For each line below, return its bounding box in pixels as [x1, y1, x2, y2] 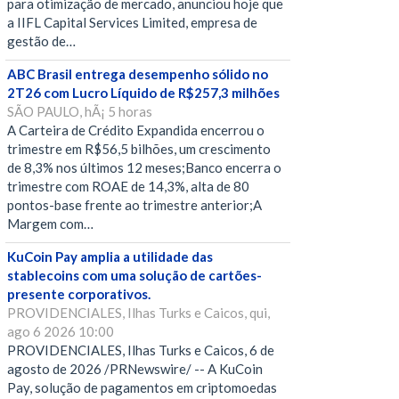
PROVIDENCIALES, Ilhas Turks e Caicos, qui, [7, 305, 270, 322]
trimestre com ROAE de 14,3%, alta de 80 [7, 178, 249, 195]
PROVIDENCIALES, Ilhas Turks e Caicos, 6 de [7, 342, 274, 359]
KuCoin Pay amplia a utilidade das [7, 248, 213, 265]
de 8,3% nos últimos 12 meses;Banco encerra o [7, 159, 281, 176]
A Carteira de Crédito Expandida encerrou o [7, 122, 265, 139]
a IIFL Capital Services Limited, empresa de [7, 14, 257, 31]
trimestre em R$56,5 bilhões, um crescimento [7, 141, 271, 158]
